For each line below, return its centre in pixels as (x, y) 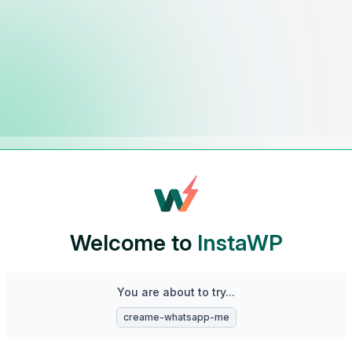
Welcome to (133, 243)
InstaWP (240, 243)
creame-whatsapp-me (176, 317)
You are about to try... (176, 292)
